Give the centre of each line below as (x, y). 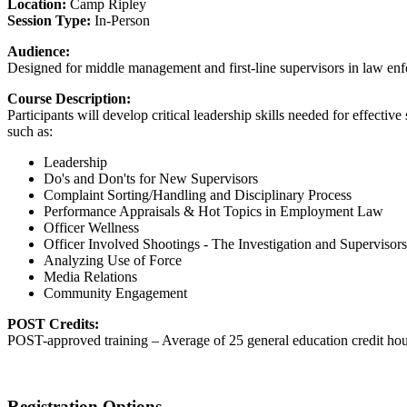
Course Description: (69, 98)
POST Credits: (53, 323)
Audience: (39, 51)
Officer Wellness (91, 227)
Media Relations (92, 276)
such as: (30, 131)
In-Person (122, 20)
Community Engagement (115, 293)
